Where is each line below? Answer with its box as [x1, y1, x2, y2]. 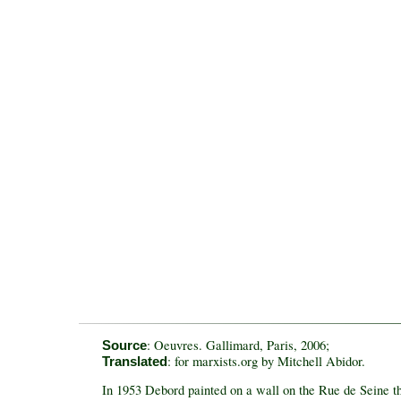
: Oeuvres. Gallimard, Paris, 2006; [147, 336, 330, 354]
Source [102, 337, 148, 353]
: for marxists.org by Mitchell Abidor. [167, 352, 366, 370]
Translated [102, 354, 168, 369]
